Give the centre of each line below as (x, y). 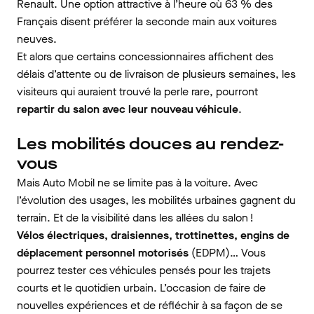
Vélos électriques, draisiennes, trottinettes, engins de (153, 235)
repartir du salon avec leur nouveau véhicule (128, 109)
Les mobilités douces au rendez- (150, 144)
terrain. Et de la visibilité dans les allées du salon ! (135, 218)
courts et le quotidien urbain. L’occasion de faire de (141, 288)
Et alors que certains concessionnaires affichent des (145, 56)
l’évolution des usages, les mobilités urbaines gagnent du (156, 200)
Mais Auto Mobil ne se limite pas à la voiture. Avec (137, 183)
